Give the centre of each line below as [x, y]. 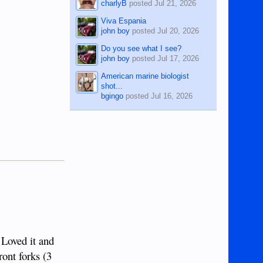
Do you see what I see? [141, 48]
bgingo [112, 96]
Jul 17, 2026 [178, 58]
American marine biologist [145, 76]
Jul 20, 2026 [178, 31]
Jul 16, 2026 [172, 96]
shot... [112, 86]
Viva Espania [124, 21]
